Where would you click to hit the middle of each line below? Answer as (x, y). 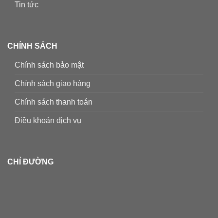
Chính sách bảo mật (49, 65)
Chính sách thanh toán (54, 102)
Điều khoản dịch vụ (48, 120)
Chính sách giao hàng (53, 83)
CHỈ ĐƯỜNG (30, 162)
